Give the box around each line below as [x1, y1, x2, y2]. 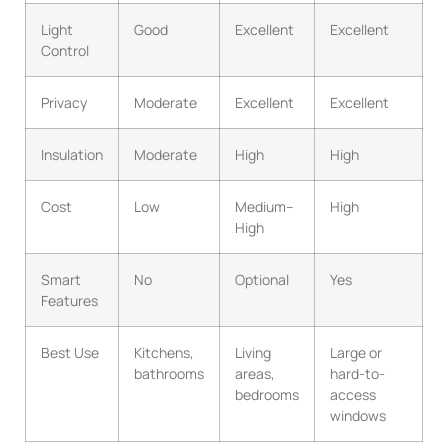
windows [330, 405, 386, 425]
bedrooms [235, 384, 299, 404]
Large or [330, 342, 382, 362]
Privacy [41, 92, 87, 112]
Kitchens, [134, 342, 194, 362]
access [330, 384, 376, 404]
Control [41, 40, 89, 60]
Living [235, 342, 271, 362]
